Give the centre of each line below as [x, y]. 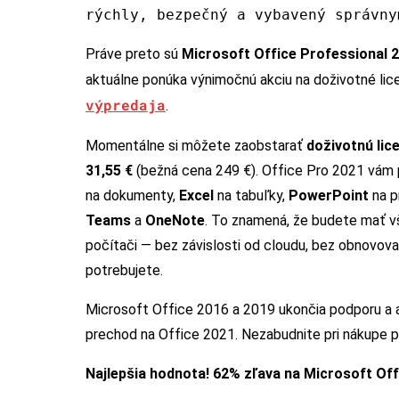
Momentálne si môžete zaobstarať [196, 145]
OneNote [175, 220]
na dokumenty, [132, 195]
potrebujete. [124, 270]
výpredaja [126, 104]
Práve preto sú [134, 53]
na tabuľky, [251, 195]
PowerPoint [329, 195]
